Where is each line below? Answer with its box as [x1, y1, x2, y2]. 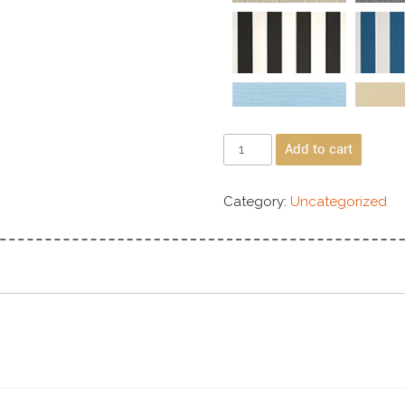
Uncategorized [290, 193, 387, 211]
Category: [223, 193, 290, 211]
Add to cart [285, 141, 353, 158]
